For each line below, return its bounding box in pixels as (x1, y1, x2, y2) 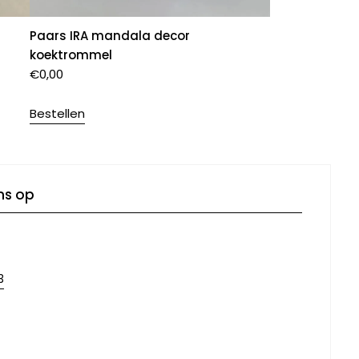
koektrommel (30, 46, 113, 63)
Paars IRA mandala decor (30, 26, 191, 44)
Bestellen (30, 104, 86, 122)
